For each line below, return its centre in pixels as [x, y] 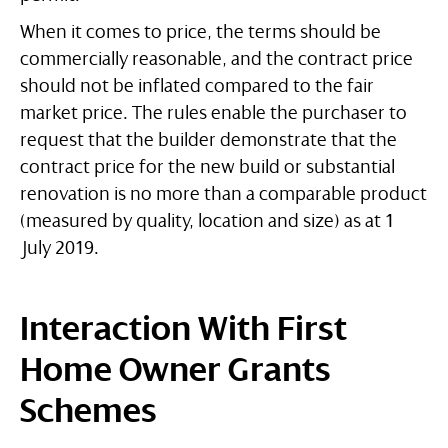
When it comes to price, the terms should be [200, 32]
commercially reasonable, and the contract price [216, 59]
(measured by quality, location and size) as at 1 [207, 221]
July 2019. [59, 248]
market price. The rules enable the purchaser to [213, 113]
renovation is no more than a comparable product [223, 194]
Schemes [88, 411]
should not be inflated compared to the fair [197, 86]
